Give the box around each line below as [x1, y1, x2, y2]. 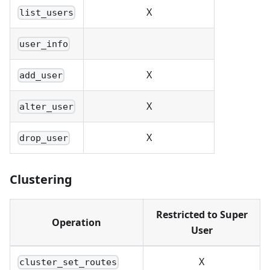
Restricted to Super [155, 208, 248, 222]
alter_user [19, 101, 74, 113]
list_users [19, 7, 74, 19]
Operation [52, 216, 101, 230]
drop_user [19, 133, 69, 144]
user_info [19, 39, 69, 50]
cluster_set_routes [19, 257, 118, 268]
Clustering [10, 171, 72, 188]
